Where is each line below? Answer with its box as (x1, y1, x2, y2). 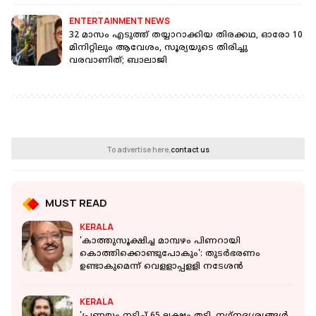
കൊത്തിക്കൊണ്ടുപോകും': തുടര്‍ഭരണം (80, 249, 260, 260)
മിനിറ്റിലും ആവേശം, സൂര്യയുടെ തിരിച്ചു (69, 43, 248, 54)
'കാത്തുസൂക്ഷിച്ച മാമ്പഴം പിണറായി (80, 236, 241, 248)
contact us (171, 145, 209, 155)
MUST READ (45, 195, 107, 211)
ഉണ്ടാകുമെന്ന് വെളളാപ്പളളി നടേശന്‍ (80, 262, 243, 273)
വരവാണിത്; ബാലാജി (69, 56, 167, 67)
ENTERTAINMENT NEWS (69, 15, 170, 28)
